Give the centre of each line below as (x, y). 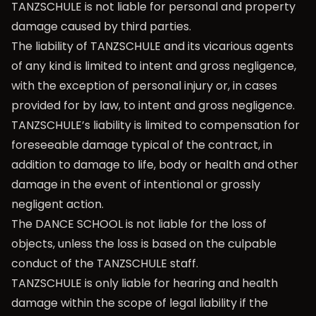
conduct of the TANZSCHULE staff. (105, 263)
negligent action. (57, 204)
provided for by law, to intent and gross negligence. (153, 105)
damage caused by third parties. (101, 26)
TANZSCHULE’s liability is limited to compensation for (156, 125)
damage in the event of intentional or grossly (136, 184)
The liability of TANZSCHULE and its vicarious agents (152, 46)
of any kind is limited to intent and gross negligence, (154, 66)
